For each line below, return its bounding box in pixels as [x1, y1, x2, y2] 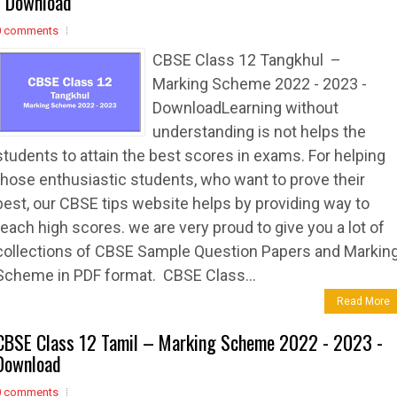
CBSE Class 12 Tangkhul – [152, 51, 345, 69]
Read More [337, 295, 390, 307]
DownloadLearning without [152, 98, 339, 117]
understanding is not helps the [152, 122, 366, 141]
